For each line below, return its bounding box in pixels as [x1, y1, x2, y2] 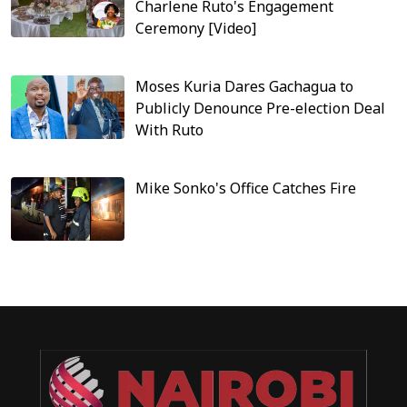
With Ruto [135, 119, 204, 140]
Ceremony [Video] [135, 17, 257, 38]
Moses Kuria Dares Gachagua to [135, 75, 354, 96]
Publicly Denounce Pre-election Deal [135, 97, 386, 118]
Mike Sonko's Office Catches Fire [135, 177, 357, 198]
